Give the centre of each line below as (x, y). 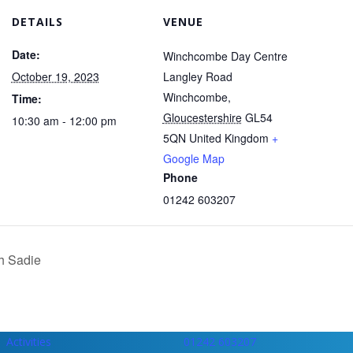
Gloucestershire (202, 117)
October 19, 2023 (55, 76)
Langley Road (197, 76)
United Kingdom (229, 138)
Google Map (193, 158)
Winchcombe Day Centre (225, 56)
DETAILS (37, 22)
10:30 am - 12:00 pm (64, 121)
